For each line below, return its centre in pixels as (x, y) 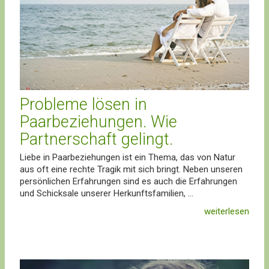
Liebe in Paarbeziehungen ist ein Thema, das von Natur (128, 158)
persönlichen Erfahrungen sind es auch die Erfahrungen (128, 182)
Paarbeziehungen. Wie (98, 122)
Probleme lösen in (83, 105)
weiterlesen (227, 212)
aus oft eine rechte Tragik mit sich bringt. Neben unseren (131, 170)
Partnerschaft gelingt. (96, 140)
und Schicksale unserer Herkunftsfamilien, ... (107, 194)
